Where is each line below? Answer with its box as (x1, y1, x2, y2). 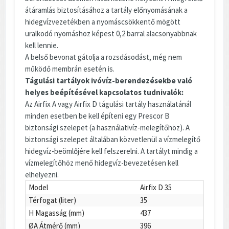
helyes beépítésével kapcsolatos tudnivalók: (25, 87, 184, 97)
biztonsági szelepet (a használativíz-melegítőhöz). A (25, 122, 190, 132)
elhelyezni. (25, 169, 59, 179)
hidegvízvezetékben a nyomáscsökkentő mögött (25, 16, 180, 27)
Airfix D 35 (140, 182, 172, 192)
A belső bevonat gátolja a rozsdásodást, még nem (25, 52, 182, 62)
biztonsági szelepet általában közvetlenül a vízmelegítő (25, 134, 200, 144)
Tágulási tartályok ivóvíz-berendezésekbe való (25, 75, 192, 85)
